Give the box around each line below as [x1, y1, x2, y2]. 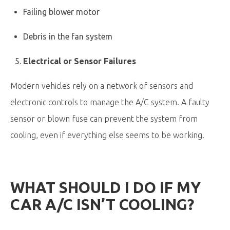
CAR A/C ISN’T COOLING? [10, 196, 194, 213]
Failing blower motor [23, 7, 100, 16]
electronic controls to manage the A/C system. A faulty [10, 98, 209, 107]
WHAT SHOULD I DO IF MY [10, 179, 201, 196]
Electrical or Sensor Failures [23, 56, 136, 66]
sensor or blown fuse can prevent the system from [10, 114, 198, 123]
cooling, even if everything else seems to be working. [10, 130, 204, 140]
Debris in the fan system [23, 32, 112, 41]
